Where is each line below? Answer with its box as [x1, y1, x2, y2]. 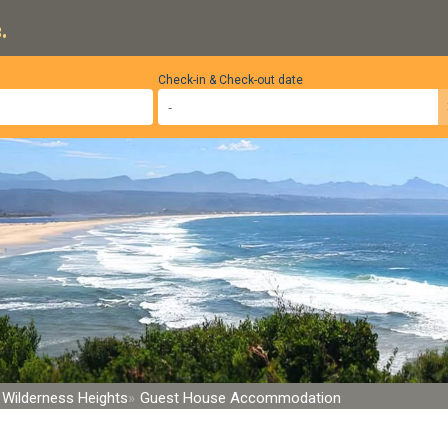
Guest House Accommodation [140, 389, 341, 407]
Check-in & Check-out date [157, 73, 303, 87]
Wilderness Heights [2, 389, 128, 407]
